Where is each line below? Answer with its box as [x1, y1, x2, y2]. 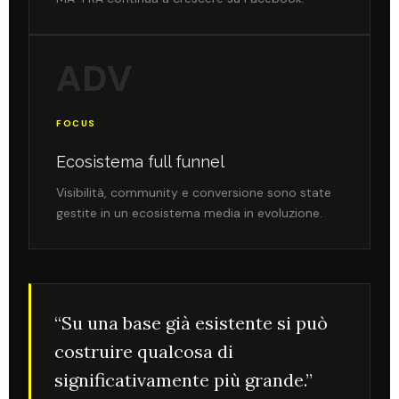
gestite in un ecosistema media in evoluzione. [56, 204, 322, 221]
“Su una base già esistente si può [54, 311, 328, 334]
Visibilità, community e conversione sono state [56, 183, 331, 200]
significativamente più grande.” [54, 368, 313, 391]
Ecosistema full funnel [56, 151, 224, 171]
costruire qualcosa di [54, 339, 233, 362]
